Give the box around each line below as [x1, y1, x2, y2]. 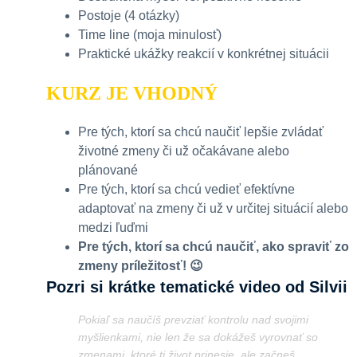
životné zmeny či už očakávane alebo [78, 144, 289, 159]
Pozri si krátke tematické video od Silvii [46, 278, 347, 296]
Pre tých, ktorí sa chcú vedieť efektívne [78, 182, 295, 197]
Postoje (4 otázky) [78, 9, 179, 23]
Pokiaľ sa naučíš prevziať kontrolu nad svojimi [78, 313, 308, 327]
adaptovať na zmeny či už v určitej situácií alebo [78, 202, 348, 216]
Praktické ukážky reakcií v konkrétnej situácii [78, 47, 329, 61]
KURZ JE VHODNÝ [46, 83, 218, 104]
